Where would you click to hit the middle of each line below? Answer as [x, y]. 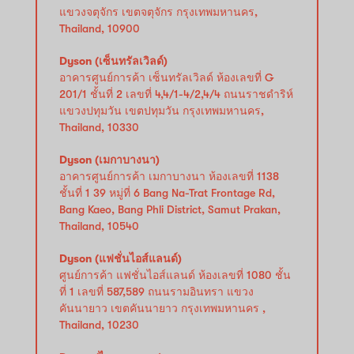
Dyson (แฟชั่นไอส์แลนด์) [121, 258]
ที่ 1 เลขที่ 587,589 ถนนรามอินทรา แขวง [156, 291]
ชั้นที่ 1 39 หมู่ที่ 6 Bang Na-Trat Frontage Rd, [167, 192]
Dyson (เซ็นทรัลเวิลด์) [113, 60]
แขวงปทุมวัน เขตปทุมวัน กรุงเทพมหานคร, [162, 110]
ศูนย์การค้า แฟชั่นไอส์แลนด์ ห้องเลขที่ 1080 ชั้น [175, 275]
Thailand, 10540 [99, 226]
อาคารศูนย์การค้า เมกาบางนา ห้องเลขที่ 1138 [169, 176]
